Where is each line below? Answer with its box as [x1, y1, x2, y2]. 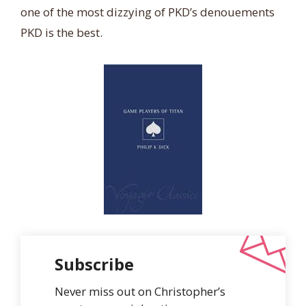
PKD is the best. [20, 25, 102, 41]
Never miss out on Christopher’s [55, 283, 225, 299]
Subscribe [55, 252, 134, 275]
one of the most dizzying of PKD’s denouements [20, 4, 275, 20]
